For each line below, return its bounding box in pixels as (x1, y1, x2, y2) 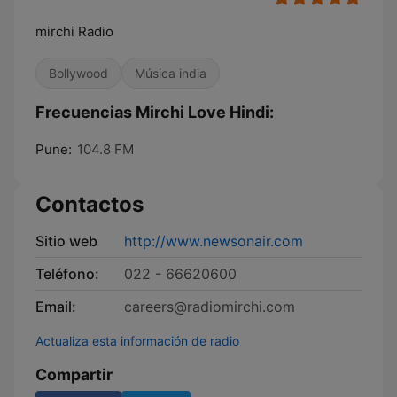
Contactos (35, 191, 144, 217)
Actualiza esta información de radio (35, 333, 239, 348)
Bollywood (49, 66, 108, 81)
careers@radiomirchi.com (124, 298, 295, 315)
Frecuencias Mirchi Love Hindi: (35, 103, 274, 121)
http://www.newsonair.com (124, 232, 303, 250)
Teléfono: (35, 265, 99, 283)
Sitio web (35, 232, 97, 250)
